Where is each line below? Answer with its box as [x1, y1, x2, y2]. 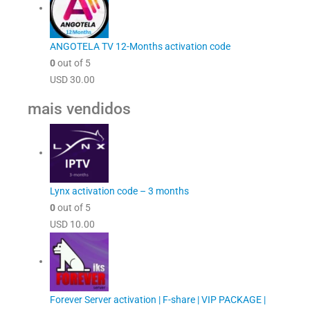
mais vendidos [28, 99, 131, 118]
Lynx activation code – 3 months [50, 185, 189, 197]
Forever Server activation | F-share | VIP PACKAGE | [50, 294, 266, 305]
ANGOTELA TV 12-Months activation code [50, 41, 230, 52]
